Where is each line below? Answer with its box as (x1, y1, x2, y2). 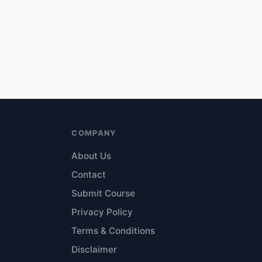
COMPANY (71, 128, 117, 137)
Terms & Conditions (71, 225, 156, 236)
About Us (71, 150, 112, 161)
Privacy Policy (71, 206, 133, 218)
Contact (71, 169, 106, 180)
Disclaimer (71, 244, 118, 255)
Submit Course (71, 188, 136, 199)
